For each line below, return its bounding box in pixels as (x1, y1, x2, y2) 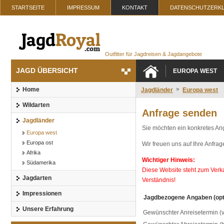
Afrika (26, 149, 40, 155)
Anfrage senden (142, 107, 217, 118)
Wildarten (22, 101, 49, 108)
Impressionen (22, 190, 61, 197)
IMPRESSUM (67, 4, 99, 10)
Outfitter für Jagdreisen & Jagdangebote (105, 51, 202, 57)
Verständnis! (142, 176, 175, 183)
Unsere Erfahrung (22, 205, 73, 212)
